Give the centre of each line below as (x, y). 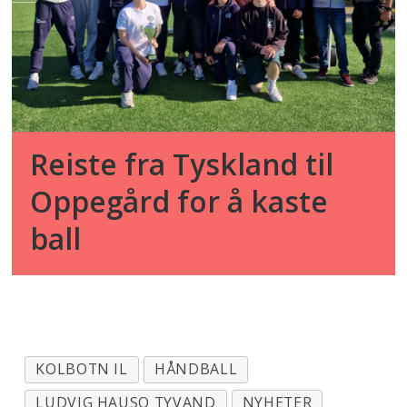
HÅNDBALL (196, 369)
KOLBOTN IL (82, 369)
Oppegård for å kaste (179, 201)
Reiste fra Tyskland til (182, 164)
